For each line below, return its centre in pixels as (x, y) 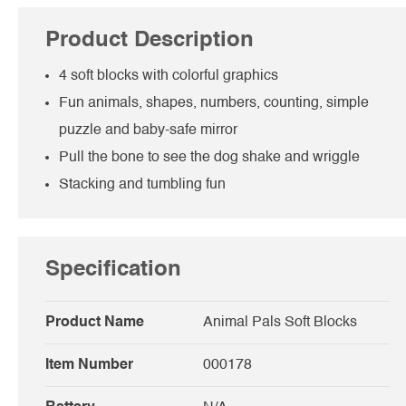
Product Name (95, 322)
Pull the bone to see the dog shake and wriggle (209, 157)
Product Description (150, 40)
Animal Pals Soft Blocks (280, 322)
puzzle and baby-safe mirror (148, 130)
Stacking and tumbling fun (142, 184)
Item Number (89, 365)
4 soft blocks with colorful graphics (169, 76)
